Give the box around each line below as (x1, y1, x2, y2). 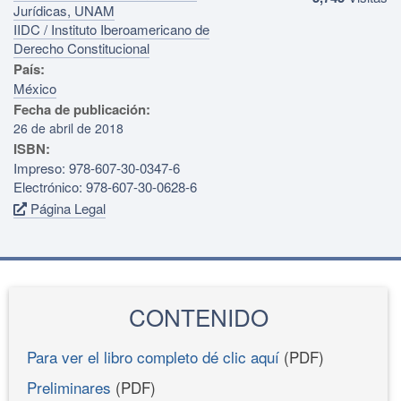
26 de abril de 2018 (13, 118, 124, 137)
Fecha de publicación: (13, 98, 150, 119)
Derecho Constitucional (13, 38, 149, 57)
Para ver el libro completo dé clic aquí (27, 345, 279, 368)
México (13, 78, 56, 98)
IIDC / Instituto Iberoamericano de (13, 19, 209, 38)
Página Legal (27, 198, 106, 218)
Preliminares (27, 375, 111, 398)
